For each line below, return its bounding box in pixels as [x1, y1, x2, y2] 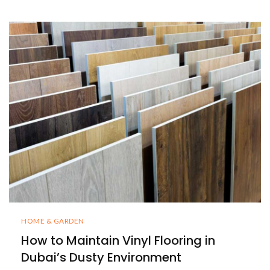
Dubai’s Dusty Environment [21, 249, 181, 266]
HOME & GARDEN [21, 216, 84, 226]
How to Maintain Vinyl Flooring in [21, 232, 215, 250]
